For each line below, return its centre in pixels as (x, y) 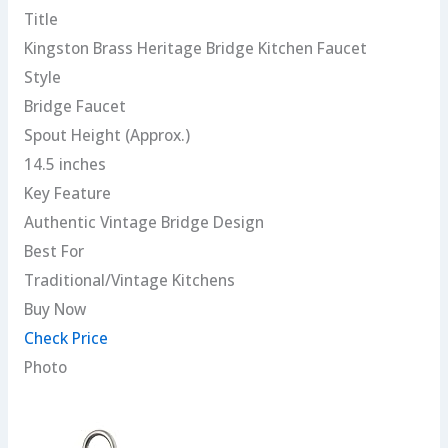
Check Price (65, 338)
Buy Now (54, 309)
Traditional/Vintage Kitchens (129, 280)
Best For (53, 251)
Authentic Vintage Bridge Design (143, 222)
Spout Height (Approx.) (106, 135)
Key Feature (67, 193)
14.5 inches (64, 164)
